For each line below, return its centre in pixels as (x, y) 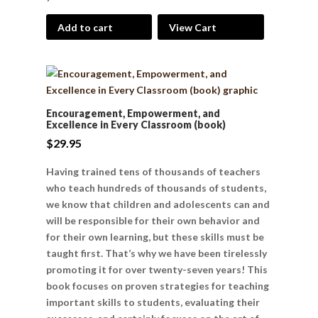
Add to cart (85, 27)
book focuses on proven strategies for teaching (157, 285)
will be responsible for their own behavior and (153, 220)
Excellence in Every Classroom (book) (136, 124)
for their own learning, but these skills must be (155, 236)
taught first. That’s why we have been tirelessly (156, 253)
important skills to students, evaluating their (153, 302)
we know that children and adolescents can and (158, 204)
